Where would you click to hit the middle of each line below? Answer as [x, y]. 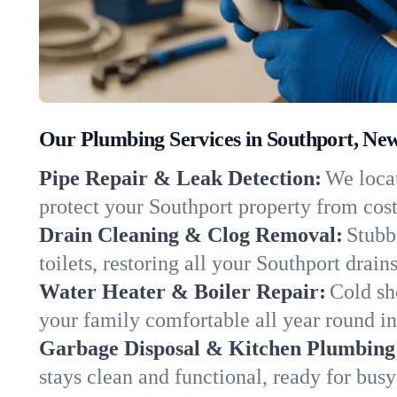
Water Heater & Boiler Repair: [183, 292]
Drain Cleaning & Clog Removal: [191, 235]
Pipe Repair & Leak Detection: [180, 178]
